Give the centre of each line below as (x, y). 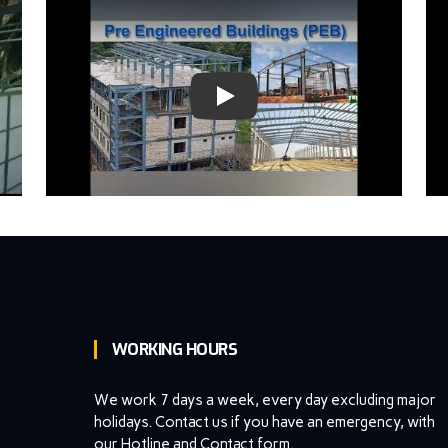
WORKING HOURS (174, 349)
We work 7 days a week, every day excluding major (264, 399)
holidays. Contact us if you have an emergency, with (264, 421)
